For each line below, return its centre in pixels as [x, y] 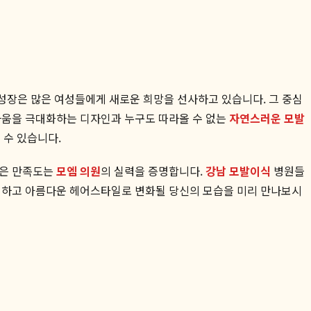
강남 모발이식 [238, 170]
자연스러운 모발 [267, 118]
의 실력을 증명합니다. [153, 170]
